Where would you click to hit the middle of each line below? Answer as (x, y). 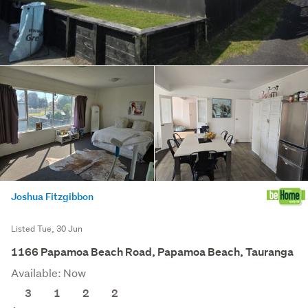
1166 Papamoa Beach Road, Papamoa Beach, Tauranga (152, 252)
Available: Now (48, 273)
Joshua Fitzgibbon (52, 197)
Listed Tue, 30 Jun (47, 229)
